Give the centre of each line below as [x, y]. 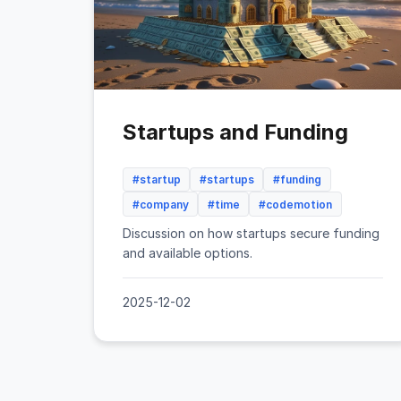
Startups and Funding [235, 132]
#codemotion [295, 204]
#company [160, 204]
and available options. [188, 252]
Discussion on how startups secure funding [251, 233]
